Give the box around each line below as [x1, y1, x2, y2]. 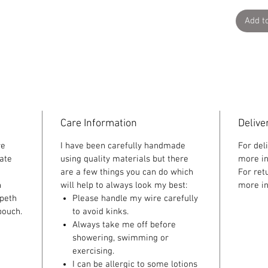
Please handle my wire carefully [72, 193, 198, 204]
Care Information [60, 117, 137, 130]
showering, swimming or [72, 232, 169, 243]
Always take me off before [72, 219, 176, 230]
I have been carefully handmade [60, 140, 185, 151]
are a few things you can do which [60, 166, 193, 178]
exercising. [72, 245, 114, 257]
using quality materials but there [60, 153, 188, 165]
